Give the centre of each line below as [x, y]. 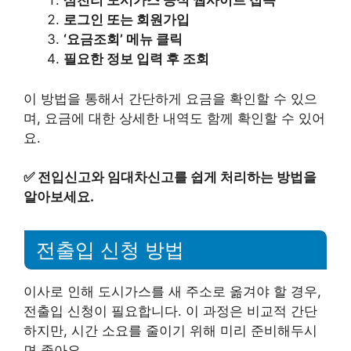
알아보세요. [59, 197]
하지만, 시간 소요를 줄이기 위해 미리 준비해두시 [170, 330]
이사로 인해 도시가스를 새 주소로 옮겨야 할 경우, [172, 291]
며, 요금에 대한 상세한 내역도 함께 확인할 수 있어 [174, 118]
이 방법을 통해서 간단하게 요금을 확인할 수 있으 [170, 98]
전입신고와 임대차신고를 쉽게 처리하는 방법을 [177, 177]
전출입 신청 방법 [110, 250]
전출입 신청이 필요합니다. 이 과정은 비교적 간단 [170, 311]
